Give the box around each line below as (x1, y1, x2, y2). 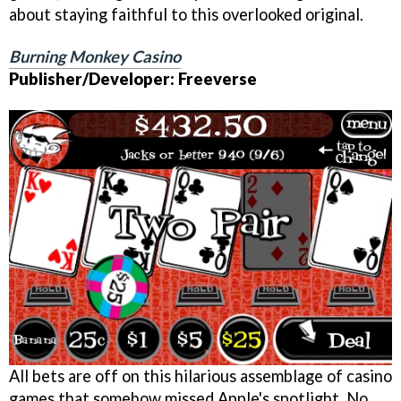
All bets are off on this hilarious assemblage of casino (9, 365, 392, 386)
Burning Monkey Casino (9, 46, 181, 66)
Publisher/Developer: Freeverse (9, 68, 257, 89)
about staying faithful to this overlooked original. (9, 4, 363, 24)
